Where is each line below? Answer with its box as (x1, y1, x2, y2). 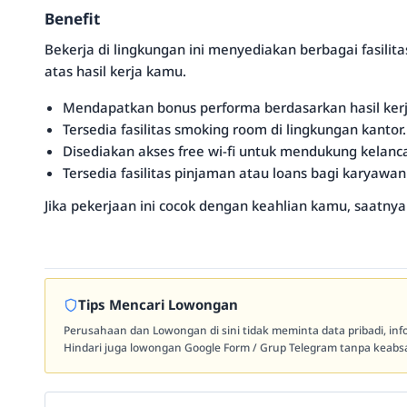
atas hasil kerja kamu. (45, 62, 186, 80)
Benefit (45, 8, 100, 29)
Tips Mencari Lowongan (78, 295, 238, 313)
